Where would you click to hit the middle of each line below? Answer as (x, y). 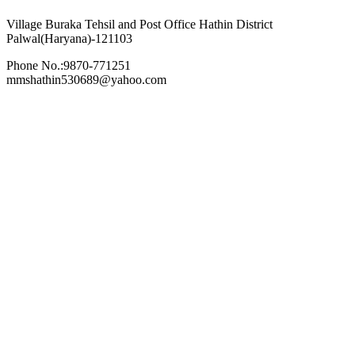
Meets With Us (48, 154)
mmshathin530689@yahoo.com (86, 79)
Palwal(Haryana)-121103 (69, 38)
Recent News (34, 123)
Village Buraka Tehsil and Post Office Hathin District (139, 24)
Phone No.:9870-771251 (69, 65)
